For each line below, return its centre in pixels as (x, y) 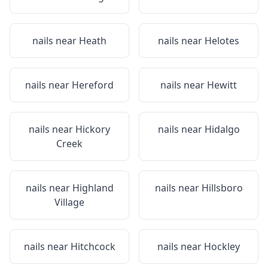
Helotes (222, 41)
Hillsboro (222, 188)
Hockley (222, 246)
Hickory (93, 129)
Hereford (93, 85)
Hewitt (222, 85)
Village (69, 202)
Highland (93, 188)
